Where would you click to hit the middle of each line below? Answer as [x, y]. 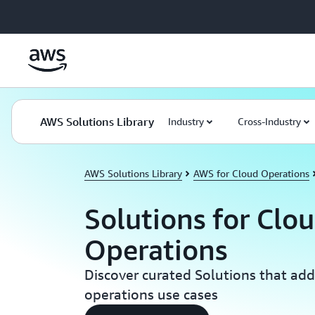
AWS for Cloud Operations [251, 173]
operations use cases [151, 294]
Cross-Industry [269, 121]
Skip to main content [52, 14]
